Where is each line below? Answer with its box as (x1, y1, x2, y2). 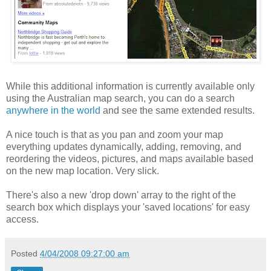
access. (6, 214, 39, 224)
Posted (11, 248, 40, 258)
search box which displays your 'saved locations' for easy (6, 201, 250, 212)
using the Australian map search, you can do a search (6, 93, 235, 103)
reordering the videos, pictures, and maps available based (6, 153, 253, 164)
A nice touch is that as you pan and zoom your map (6, 129, 223, 140)
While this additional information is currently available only (6, 80, 255, 91)
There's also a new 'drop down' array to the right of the (6, 189, 236, 200)
